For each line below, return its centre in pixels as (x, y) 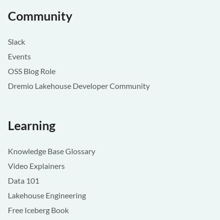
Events (19, 56)
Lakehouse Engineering (47, 195)
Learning (32, 125)
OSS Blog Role (32, 71)
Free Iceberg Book (38, 210)
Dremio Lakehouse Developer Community (79, 86)
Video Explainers (36, 166)
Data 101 (24, 180)
